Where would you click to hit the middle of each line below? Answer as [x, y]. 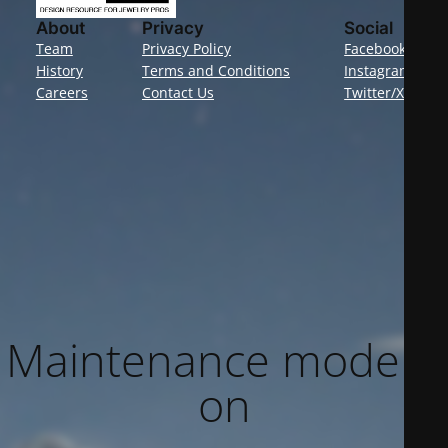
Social [369, 28]
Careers [61, 93]
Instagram [378, 71]
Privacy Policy [186, 49]
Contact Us [178, 93]
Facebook [375, 49]
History [59, 71]
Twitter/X [374, 93]
